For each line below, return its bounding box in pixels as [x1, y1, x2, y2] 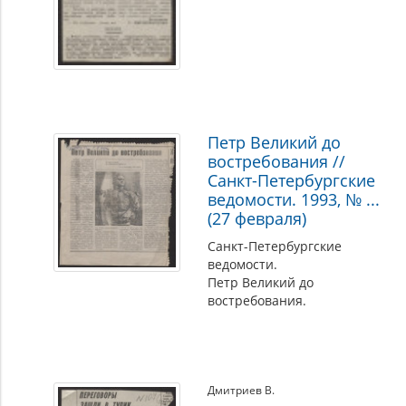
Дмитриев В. [208, 382, 275, 398]
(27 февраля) [208, 208, 307, 229]
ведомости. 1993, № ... [208, 188, 381, 210]
